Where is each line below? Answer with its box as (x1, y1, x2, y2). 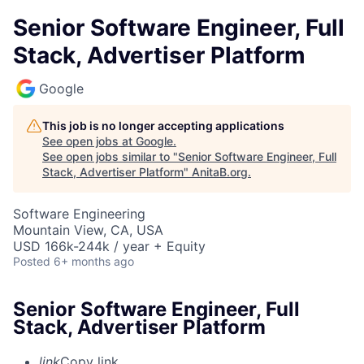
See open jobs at (42, 134, 136, 148)
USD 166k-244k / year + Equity (13, 238, 206, 254)
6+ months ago (54, 254, 134, 268)
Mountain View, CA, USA (13, 222, 163, 238)
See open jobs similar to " (42, 149, 178, 163)
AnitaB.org (192, 165, 248, 179)
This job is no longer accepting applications (42, 119, 284, 132)
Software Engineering (13, 206, 145, 222)
